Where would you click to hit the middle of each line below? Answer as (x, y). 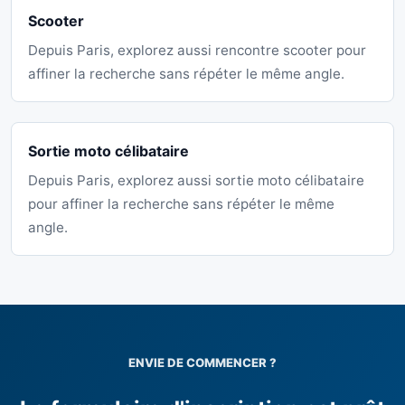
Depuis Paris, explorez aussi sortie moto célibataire (196, 181)
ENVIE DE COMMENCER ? (202, 363)
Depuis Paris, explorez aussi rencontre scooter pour (197, 51)
